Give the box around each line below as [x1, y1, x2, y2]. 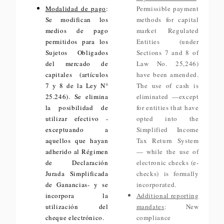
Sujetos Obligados [45, 48, 108, 57]
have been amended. [136, 70, 199, 79]
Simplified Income [136, 125, 199, 134]
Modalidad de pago [45, 4, 106, 13]
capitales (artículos [45, 70, 108, 79]
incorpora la [45, 191, 108, 200]
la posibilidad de [45, 103, 108, 112]
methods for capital [136, 15, 199, 24]
